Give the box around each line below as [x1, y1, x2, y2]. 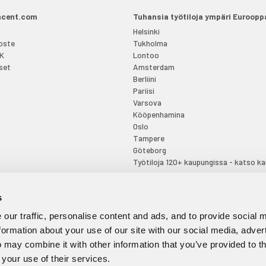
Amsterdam [132, 61, 175, 72]
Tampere [132, 132, 164, 143]
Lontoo [132, 49, 159, 60]
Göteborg [132, 144, 166, 155]
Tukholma [132, 37, 167, 48]
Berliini [132, 73, 156, 84]
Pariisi [132, 85, 154, 96]
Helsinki [132, 26, 160, 36]
